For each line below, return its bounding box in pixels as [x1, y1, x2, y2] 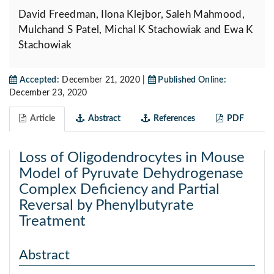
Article [26, 114, 55, 124]
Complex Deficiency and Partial [19, 182, 220, 198]
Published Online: [156, 76, 226, 85]
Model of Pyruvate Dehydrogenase [19, 166, 243, 182]
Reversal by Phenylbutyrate [19, 198, 194, 213]
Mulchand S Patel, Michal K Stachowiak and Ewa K [18, 24, 253, 35]
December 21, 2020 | [59, 76, 148, 85]
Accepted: [17, 76, 60, 85]
